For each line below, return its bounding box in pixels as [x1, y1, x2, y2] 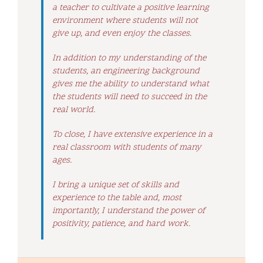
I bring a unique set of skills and [52, 179, 179, 192]
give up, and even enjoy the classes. [52, 28, 191, 41]
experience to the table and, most [52, 192, 181, 205]
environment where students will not [52, 15, 198, 28]
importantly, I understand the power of [52, 205, 205, 218]
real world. [52, 104, 95, 117]
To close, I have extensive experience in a [52, 129, 213, 141]
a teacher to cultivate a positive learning [52, 2, 209, 15]
